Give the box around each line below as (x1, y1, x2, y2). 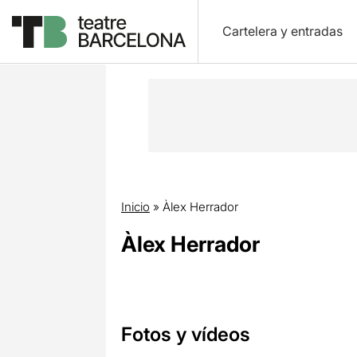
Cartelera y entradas (222, 23, 343, 39)
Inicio (120, 199, 150, 214)
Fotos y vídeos (120, 323, 250, 346)
